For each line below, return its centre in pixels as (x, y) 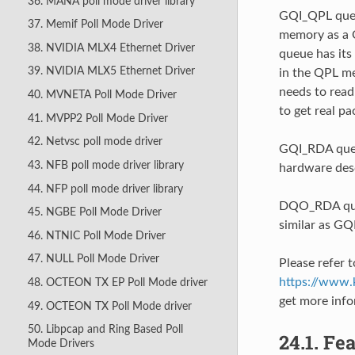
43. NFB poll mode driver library (105, 165)
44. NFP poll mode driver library (105, 189)
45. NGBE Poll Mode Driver (94, 212)
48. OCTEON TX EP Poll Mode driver (117, 283)
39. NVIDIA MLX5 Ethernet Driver (111, 71)
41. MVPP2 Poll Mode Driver (97, 118)
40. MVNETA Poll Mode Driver (102, 95)
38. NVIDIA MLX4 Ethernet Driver (111, 48)
